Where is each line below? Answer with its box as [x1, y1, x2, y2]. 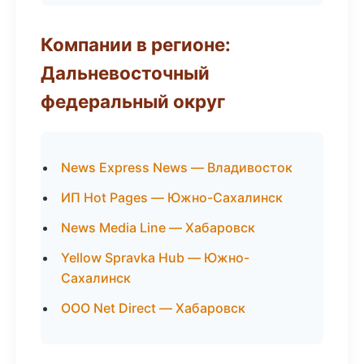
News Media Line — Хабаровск [61, 219, 255, 236]
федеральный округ [41, 90, 225, 112]
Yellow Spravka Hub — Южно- [61, 249, 249, 266]
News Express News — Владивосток [61, 159, 292, 175]
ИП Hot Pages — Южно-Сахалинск [61, 189, 283, 206]
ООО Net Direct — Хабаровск [61, 300, 245, 316]
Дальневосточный [41, 62, 210, 84]
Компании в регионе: [41, 33, 231, 55]
